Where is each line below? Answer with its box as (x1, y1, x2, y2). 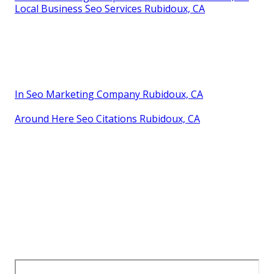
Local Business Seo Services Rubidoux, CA (15, 1, 205, 15)
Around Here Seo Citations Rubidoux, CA (15, 111, 200, 125)
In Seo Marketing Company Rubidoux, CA (15, 87, 203, 101)
